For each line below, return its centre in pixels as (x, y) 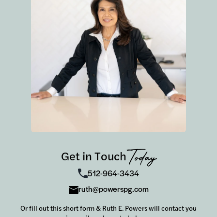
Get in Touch (94, 155)
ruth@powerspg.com (113, 188)
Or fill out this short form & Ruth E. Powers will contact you (108, 208)
